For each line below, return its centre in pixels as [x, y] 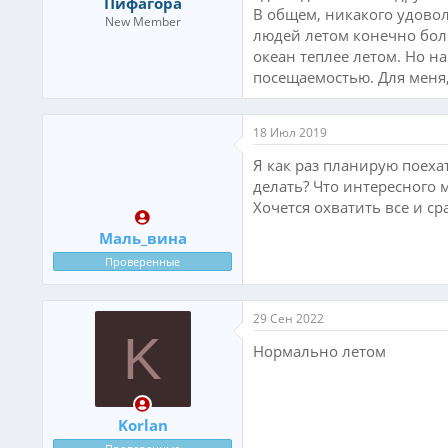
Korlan [142, 424]
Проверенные [142, 261]
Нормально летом [319, 351]
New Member [142, 21]
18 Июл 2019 [290, 132]
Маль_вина [142, 238]
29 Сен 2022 [288, 318]
